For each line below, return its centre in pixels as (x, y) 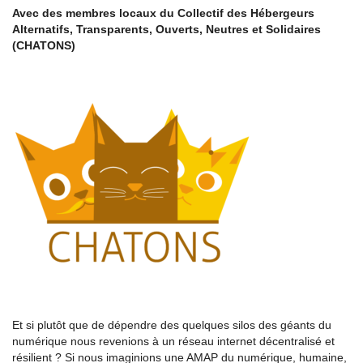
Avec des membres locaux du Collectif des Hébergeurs (163, 13)
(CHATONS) (44, 45)
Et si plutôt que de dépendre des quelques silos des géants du (172, 325)
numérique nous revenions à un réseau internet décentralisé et (173, 341)
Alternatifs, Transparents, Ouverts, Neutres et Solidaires (167, 29)
